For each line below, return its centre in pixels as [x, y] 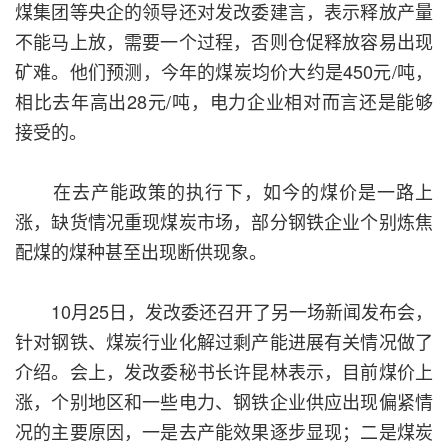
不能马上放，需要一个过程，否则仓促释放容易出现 [224, 41]
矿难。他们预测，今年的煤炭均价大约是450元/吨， [224, 71]
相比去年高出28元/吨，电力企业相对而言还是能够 [224, 101]
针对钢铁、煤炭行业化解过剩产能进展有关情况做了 [224, 341]
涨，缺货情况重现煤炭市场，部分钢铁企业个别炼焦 [224, 221]
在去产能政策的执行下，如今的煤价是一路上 [224, 191]
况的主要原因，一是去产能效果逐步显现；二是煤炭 [224, 431]
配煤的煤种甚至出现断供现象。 [141, 251]
